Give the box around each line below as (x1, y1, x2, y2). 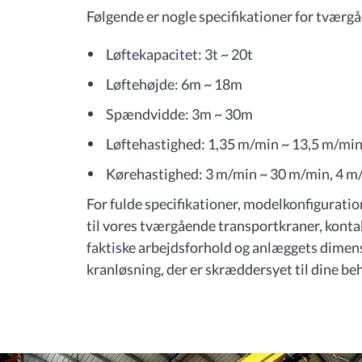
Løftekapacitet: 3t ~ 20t (106, 45, 253, 63)
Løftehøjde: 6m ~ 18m (106, 75, 242, 93)
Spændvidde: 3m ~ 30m (106, 105, 253, 123)
